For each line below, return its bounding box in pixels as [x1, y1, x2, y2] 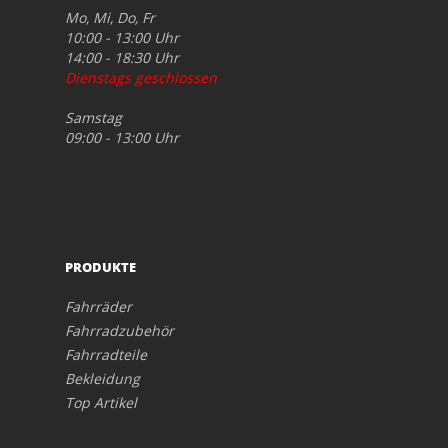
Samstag [65, 108, 122, 128]
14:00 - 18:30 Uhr [65, 48, 179, 68]
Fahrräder [65, 297, 132, 317]
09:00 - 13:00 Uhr [65, 128, 179, 148]
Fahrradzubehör [65, 321, 174, 341]
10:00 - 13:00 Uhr [65, 28, 179, 48]
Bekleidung [65, 369, 140, 389]
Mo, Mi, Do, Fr [65, 8, 155, 28]
